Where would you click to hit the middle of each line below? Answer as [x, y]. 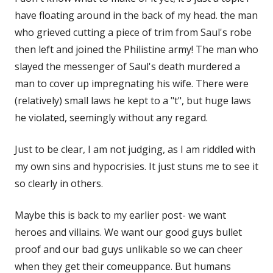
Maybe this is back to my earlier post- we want [120, 215]
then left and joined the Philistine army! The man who [136, 49]
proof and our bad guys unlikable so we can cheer [129, 249]
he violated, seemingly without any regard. [111, 117]
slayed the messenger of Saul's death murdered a [127, 66]
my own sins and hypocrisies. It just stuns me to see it [136, 166]
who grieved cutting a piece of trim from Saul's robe [133, 32]
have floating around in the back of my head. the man [136, 15]
